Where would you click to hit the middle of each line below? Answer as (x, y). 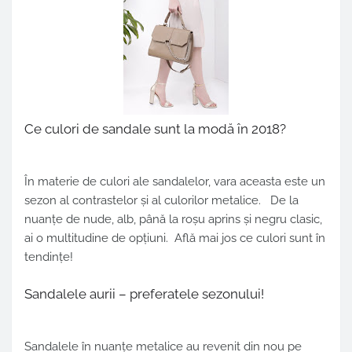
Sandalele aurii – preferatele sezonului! (144, 294)
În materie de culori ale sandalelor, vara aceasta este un (175, 182)
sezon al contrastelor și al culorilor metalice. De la (161, 201)
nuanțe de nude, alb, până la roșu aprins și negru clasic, (173, 220)
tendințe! (49, 257)
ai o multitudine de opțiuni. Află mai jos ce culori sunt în (175, 238)
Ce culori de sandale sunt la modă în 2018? (155, 129)
